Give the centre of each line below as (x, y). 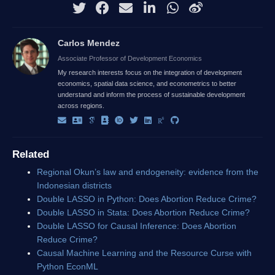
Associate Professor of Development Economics (130, 58)
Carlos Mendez (88, 43)
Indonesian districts (74, 185)
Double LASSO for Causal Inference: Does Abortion (137, 226)
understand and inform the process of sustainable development (151, 94)
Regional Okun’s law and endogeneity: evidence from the (148, 172)
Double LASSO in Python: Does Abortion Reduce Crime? (147, 199)
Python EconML (68, 266)
